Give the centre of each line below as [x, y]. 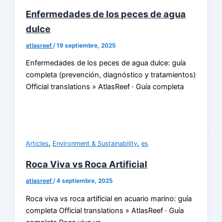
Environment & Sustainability [95, 143]
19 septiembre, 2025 [86, 45]
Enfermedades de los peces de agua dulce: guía [106, 63]
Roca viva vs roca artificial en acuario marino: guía [109, 198]
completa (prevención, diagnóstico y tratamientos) [111, 75]
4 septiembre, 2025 [85, 181]
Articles [37, 143]
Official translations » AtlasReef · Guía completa [105, 87]
